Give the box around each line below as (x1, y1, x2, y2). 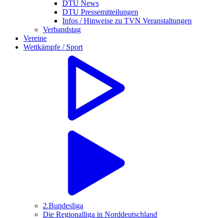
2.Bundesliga (43, 201, 83, 210)
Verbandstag (43, 25, 81, 34)
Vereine (23, 34, 47, 42)
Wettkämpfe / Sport (23, 42, 83, 51)
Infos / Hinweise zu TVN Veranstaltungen (62, 16, 192, 25)
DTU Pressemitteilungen (62, 7, 138, 16)
